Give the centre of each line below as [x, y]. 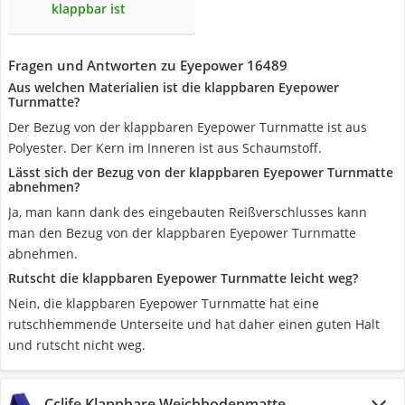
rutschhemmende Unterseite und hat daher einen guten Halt [194, 324]
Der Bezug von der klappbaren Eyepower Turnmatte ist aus [188, 127]
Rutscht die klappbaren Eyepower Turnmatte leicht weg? [183, 278]
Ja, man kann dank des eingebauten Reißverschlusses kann [188, 212]
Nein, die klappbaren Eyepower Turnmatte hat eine [164, 303]
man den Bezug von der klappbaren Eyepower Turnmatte [182, 233]
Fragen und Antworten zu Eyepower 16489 [148, 65]
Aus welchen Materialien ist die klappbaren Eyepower [174, 87]
